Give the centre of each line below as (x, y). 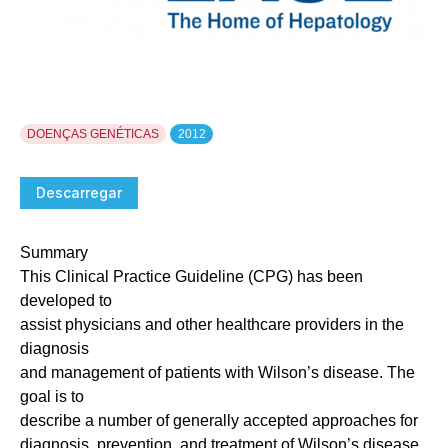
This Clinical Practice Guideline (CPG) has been (191, 276)
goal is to (52, 396)
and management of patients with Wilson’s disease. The (217, 372)
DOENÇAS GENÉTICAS (93, 134)
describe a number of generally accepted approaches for (219, 420)
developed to (66, 300)
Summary (54, 252)
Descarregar (79, 192)
